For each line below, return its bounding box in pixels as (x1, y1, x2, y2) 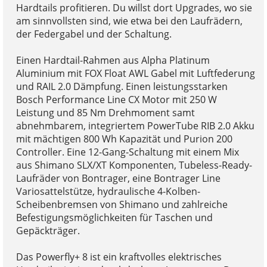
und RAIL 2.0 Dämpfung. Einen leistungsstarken (15, 79, 228, 93)
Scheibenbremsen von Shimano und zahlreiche (15, 197, 228, 211)
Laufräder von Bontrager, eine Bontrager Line (15, 171, 221, 185)
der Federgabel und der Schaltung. (15, 27, 172, 41)
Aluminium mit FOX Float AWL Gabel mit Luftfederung (15, 66, 255, 80)
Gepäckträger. (15, 223, 80, 237)
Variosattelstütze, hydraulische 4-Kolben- (15, 184, 200, 198)
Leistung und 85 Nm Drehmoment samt (15, 105, 195, 119)
